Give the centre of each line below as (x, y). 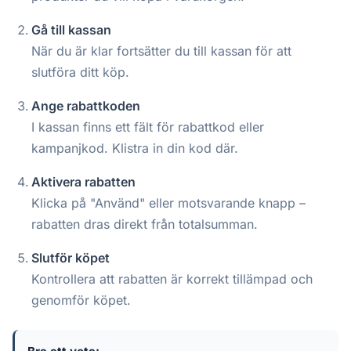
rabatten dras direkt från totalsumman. (145, 224)
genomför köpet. (81, 300)
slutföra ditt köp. (80, 72)
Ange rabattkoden (86, 106)
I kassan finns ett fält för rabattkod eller (148, 127)
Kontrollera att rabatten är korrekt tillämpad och (172, 279)
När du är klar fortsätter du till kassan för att (161, 51)
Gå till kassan (71, 30)
